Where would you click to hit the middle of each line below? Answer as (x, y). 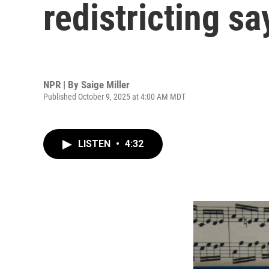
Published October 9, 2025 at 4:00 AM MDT (114, 96)
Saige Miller (105, 84)
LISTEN (95, 144)
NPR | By (62, 84)
